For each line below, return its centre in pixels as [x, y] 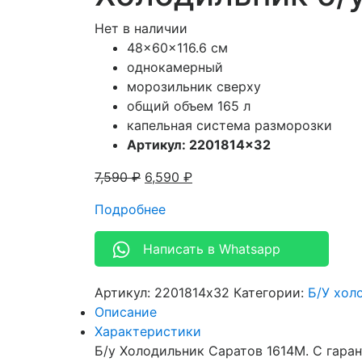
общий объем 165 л [189, 106]
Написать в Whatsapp [212, 249]
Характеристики [148, 332]
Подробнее [130, 210]
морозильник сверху [194, 87]
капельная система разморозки [229, 126]
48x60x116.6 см [177, 48]
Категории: [271, 293]
